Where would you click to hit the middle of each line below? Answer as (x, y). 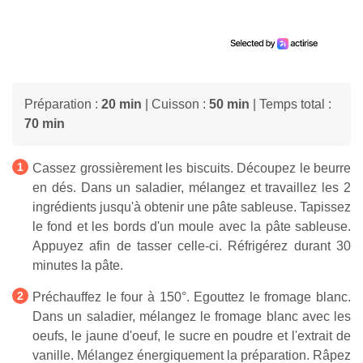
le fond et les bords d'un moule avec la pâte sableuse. (192, 227)
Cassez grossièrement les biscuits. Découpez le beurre (192, 169)
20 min (122, 105)
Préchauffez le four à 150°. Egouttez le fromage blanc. (192, 297)
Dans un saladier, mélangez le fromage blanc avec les (192, 317)
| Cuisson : (175, 105)
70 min (45, 124)
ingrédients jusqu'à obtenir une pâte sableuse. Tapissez (192, 207)
